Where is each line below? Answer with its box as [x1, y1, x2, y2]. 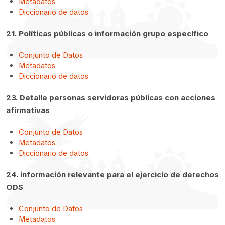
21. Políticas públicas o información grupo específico [6, 28, 208, 39]
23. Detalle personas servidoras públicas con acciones [6, 92, 215, 103]
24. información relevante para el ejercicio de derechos [6, 169, 219, 180]
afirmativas [6, 105, 50, 116]
